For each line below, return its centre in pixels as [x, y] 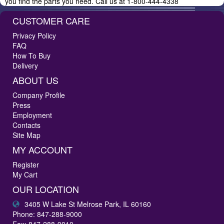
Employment [32, 115]
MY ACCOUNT [42, 150]
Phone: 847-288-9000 [47, 214]
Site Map [26, 135]
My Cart [25, 175]
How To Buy [31, 56]
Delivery [25, 66]
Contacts [26, 125]
